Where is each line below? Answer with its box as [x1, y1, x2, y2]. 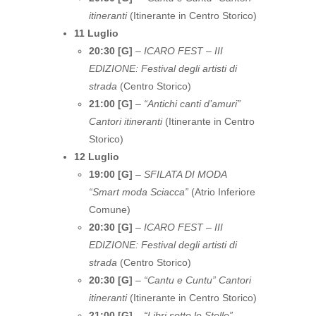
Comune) [89, 204, 130, 215]
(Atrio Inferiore [188, 186, 255, 197]
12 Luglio [74, 151, 119, 162]
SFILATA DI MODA [144, 169, 226, 180]
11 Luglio [74, 28, 119, 39]
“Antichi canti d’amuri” [144, 98, 241, 109]
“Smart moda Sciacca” [89, 186, 188, 197]
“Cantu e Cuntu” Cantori [144, 274, 251, 286]
